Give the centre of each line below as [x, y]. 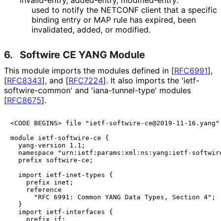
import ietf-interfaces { [62, 212]
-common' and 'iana [72, 91]
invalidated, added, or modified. [91, 30]
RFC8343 [24, 81]
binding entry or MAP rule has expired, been [114, 20]
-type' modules [163, 91]
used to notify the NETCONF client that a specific [124, 10]
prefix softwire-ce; [52, 160]
